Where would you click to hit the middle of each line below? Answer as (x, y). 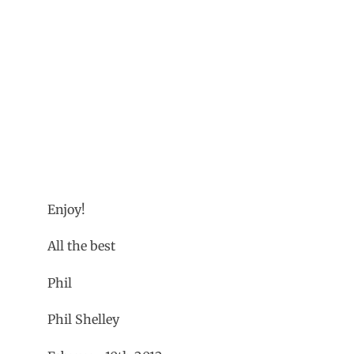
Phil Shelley (83, 320)
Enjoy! (66, 210)
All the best (81, 246)
